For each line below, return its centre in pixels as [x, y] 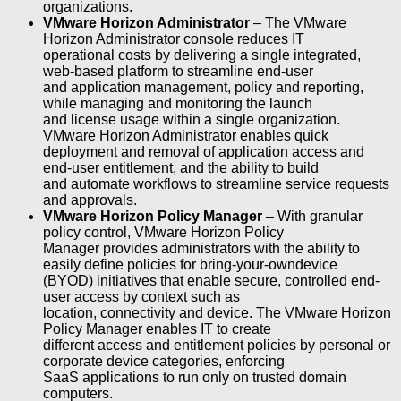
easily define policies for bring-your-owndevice [190, 264]
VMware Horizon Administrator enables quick [186, 135]
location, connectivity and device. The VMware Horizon [217, 312]
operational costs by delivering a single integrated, [202, 55]
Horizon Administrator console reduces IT [174, 38]
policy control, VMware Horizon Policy [163, 232]
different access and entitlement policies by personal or [217, 345]
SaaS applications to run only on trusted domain [195, 377]
